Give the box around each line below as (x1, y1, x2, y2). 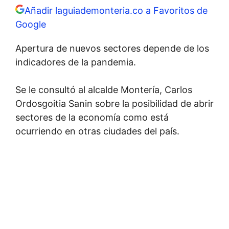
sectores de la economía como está (15, 112, 169, 123)
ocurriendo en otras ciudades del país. (15, 126, 179, 136)
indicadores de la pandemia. (15, 57, 136, 67)
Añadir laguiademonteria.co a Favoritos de (25, 5, 208, 16)
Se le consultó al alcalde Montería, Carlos (15, 84, 192, 95)
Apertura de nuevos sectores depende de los (15, 43, 209, 54)
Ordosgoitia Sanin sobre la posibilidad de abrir (15, 98, 214, 109)
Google (15, 19, 46, 30)
